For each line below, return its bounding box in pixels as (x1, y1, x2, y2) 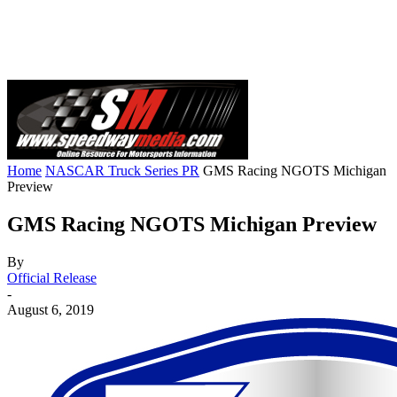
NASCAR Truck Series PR (45, 163, 199, 178)
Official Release (7, 269, 97, 285)
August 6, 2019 (7, 301, 94, 317)
